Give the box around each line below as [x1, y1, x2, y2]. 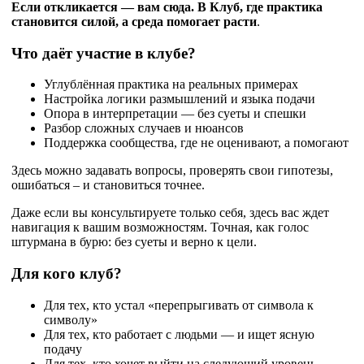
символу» [44, 312, 97, 327]
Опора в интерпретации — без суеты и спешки [44, 106, 306, 121]
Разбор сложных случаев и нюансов [44, 121, 244, 136]
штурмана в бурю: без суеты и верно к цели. [11, 235, 257, 249]
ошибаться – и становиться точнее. [11, 178, 208, 193]
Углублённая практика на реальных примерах [44, 77, 298, 92]
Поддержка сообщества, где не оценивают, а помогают [44, 136, 349, 150]
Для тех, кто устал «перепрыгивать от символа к [44, 297, 314, 312]
